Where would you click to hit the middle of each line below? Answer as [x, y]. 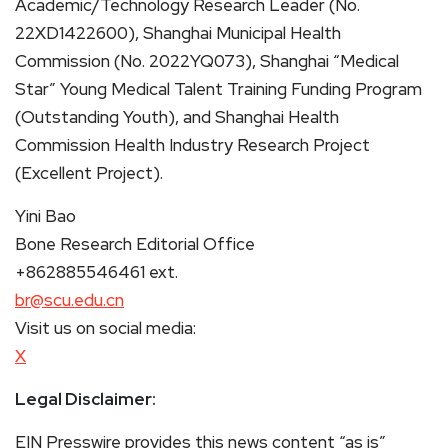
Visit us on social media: [105, 327]
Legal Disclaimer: [85, 398]
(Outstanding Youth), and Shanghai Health [177, 116]
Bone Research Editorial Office [135, 243]
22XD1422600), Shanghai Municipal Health [178, 32]
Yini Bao [45, 215]
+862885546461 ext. [96, 271]
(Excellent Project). [89, 172]
